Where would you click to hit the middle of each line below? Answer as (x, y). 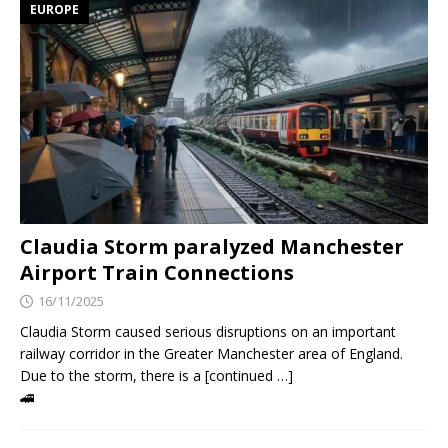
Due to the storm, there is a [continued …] (156, 376)
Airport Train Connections (157, 273)
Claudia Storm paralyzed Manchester (212, 247)
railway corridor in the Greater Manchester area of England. (211, 354)
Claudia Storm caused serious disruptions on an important (208, 332)
